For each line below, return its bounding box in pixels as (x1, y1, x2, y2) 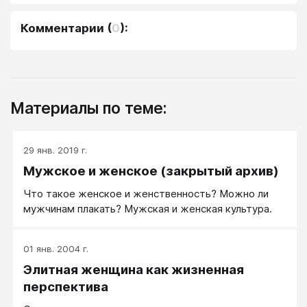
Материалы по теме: (10, 98, 167, 117)
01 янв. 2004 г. (23, 243, 88, 254)
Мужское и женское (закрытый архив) (23, 162, 279, 179)
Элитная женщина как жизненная (23, 261, 244, 278)
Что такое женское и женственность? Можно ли (23, 186, 269, 200)
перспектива (23, 278, 108, 295)
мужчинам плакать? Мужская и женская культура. (23, 201, 272, 215)
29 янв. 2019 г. (23, 144, 87, 156)
